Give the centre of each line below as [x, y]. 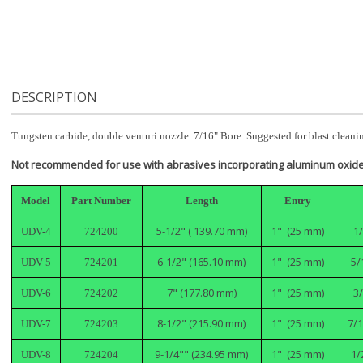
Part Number [101, 201]
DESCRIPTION [54, 98]
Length [201, 201]
